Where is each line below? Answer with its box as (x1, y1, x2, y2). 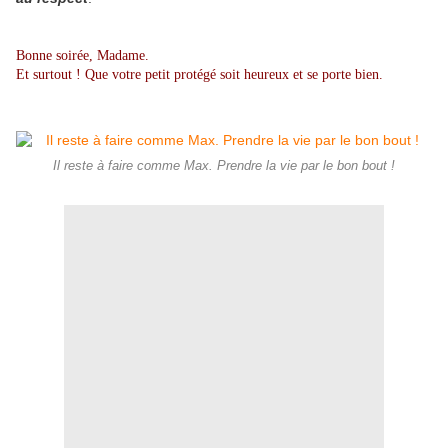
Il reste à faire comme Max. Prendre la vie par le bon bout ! (53, 159, 395, 174)
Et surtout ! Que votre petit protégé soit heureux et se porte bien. (16, 67, 383, 83)
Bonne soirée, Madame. (16, 48, 149, 64)
